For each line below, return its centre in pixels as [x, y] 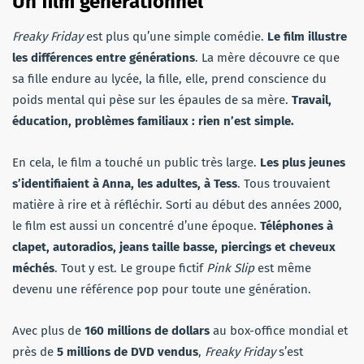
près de [33, 351]
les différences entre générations [104, 57]
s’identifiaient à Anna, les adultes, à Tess [125, 183]
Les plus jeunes [303, 162]
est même [283, 268]
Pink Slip [230, 268]
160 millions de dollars [147, 330]
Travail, [312, 100]
